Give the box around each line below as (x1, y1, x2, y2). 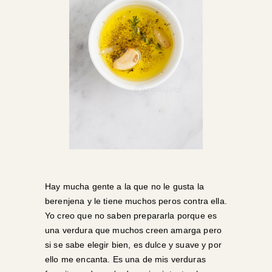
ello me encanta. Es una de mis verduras (45, 254, 206, 264)
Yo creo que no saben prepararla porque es (45, 211, 217, 220)
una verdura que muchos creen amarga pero (45, 225, 222, 235)
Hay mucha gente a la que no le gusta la (45, 182, 204, 191)
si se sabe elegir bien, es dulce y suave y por (45, 240, 222, 250)
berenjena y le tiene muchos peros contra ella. (45, 196, 227, 206)
